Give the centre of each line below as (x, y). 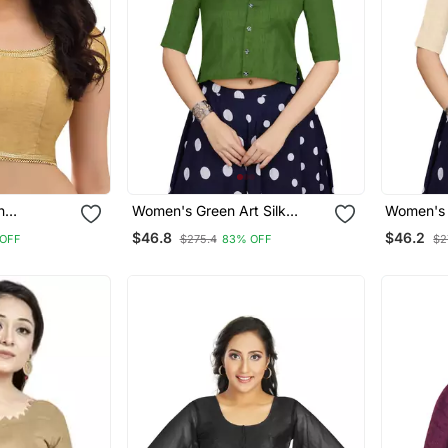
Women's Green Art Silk (208, 210)
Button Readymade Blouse (218, 227)
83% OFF (246, 238)
